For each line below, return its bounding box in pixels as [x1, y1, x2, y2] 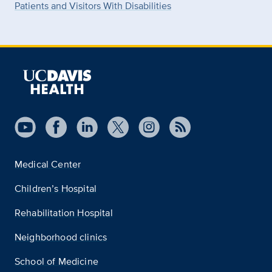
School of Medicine [15, 254, 98, 268]
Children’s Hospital [15, 181, 97, 195]
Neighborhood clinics [15, 229, 107, 244]
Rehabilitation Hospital [15, 205, 113, 220]
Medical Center [15, 157, 81, 171]
